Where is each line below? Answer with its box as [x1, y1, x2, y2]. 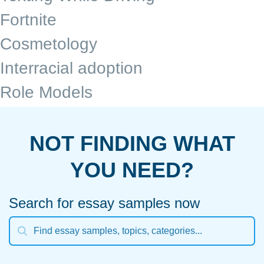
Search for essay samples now [9, 195, 200, 212]
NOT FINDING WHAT [29, 131, 235, 156]
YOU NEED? [70, 158, 194, 183]
